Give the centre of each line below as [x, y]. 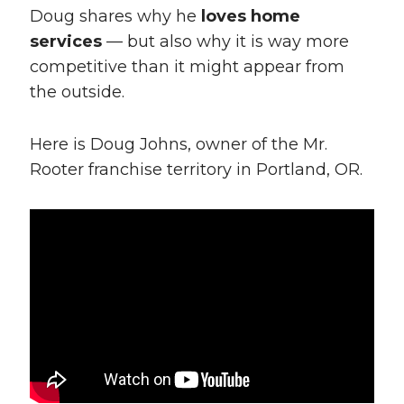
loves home [250, 17]
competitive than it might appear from [187, 67]
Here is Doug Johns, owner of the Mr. [178, 145]
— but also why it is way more [225, 42]
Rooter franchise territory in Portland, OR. [196, 170]
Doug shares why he [115, 17]
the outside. [77, 92]
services [65, 42]
